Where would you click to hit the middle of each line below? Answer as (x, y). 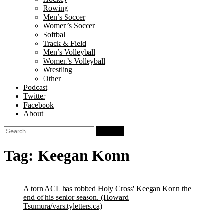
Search (14, 130)
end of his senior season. (61, 197)
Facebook (39, 105)
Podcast (35, 87)
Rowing (55, 8)
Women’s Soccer (69, 26)
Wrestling (58, 70)
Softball (55, 34)
